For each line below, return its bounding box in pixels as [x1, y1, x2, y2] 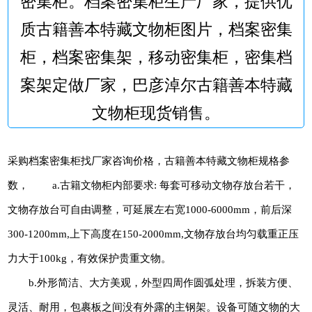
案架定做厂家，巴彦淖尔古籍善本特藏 [19, 76, 292, 94]
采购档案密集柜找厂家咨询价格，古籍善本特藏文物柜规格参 [8, 155, 290, 166]
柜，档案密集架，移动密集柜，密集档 [19, 48, 292, 66]
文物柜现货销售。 [92, 104, 220, 122]
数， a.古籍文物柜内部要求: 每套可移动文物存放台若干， [8, 179, 295, 191]
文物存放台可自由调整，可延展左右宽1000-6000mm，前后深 [8, 203, 292, 215]
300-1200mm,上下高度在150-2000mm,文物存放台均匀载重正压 [8, 228, 299, 240]
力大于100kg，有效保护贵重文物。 [8, 252, 171, 264]
